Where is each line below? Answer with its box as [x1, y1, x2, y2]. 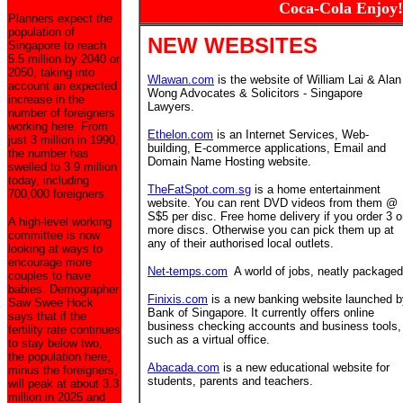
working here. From [8, 120, 108, 133]
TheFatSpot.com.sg [148, 183, 251, 196]
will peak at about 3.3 [8, 377, 119, 390]
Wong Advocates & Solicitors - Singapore [148, 86, 363, 100]
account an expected [8, 79, 117, 93]
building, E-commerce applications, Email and [148, 141, 386, 155]
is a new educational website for [219, 361, 390, 374]
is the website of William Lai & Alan [214, 73, 401, 86]
